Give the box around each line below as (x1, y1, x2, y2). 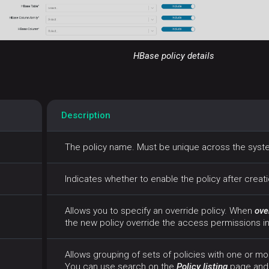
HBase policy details (133, 50, 214, 62)
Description (61, 110, 110, 121)
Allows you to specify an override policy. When (65, 205, 255, 217)
